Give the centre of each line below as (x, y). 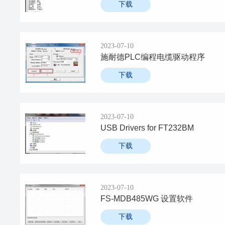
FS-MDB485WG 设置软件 (147, 199)
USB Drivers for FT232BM (147, 128)
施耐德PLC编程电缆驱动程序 (153, 57)
